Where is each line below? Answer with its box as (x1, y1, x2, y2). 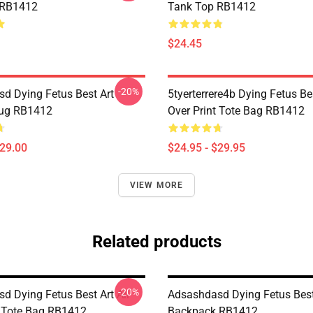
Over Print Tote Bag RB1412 (168, 104, 305, 117)
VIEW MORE (129, 180, 184, 190)
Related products (92, 232, 221, 252)
